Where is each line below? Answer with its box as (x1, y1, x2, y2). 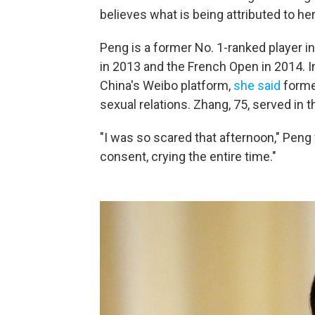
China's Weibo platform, (100, 78, 233, 93)
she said (233, 78, 281, 93)
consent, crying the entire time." (100, 149, 276, 164)
